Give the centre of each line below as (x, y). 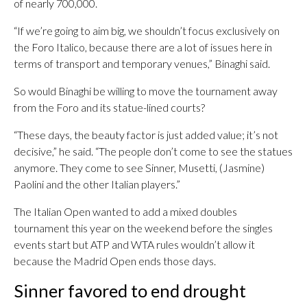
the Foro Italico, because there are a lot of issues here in (143, 47)
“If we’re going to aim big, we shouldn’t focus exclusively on (147, 30)
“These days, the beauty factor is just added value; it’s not (146, 135)
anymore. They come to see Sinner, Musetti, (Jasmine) (139, 168)
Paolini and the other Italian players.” (97, 184)
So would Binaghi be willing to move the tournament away (146, 91)
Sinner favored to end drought (130, 291)
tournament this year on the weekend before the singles (143, 228)
